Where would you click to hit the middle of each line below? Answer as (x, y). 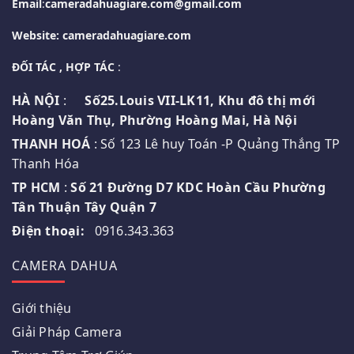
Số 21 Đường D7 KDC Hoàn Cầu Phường (198, 187)
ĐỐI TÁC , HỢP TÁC (63, 67)
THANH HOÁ (51, 143)
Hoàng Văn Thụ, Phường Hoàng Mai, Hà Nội (154, 120)
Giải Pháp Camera (67, 331)
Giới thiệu (42, 308)
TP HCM (36, 187)
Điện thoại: (48, 230)
